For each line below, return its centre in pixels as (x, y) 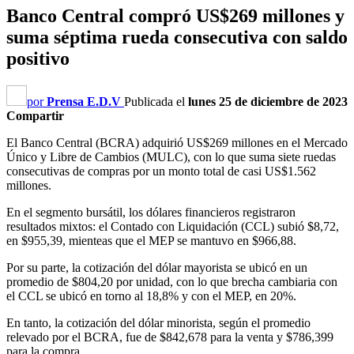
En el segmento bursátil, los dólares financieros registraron (151, 212)
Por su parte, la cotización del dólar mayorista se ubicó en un (157, 267)
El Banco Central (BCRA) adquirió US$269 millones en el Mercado (177, 142)
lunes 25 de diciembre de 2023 (268, 101)
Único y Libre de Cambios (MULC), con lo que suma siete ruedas (171, 156)
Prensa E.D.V (84, 101)
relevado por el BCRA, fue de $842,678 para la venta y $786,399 (170, 337)
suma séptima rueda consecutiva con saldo (177, 37)
